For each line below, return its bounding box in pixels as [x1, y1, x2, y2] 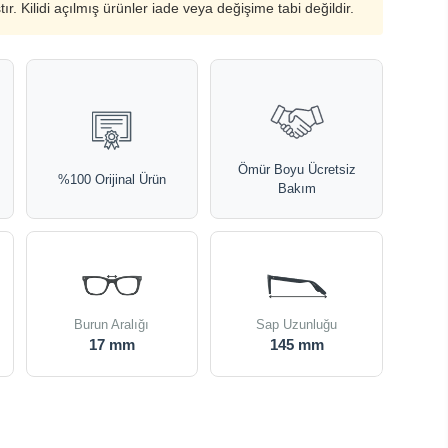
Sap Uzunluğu [256, 317, 338, 332]
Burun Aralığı [74, 317, 150, 332]
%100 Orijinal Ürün [57, 171, 166, 187]
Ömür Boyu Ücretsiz [237, 162, 356, 177]
